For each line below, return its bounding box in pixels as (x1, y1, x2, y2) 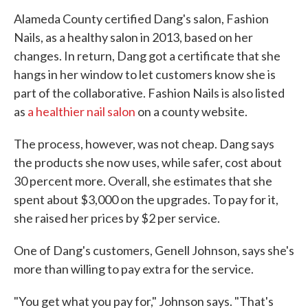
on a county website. (137, 104, 247, 119)
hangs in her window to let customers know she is (14, 67, 276, 82)
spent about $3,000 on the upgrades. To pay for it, (14, 192, 278, 207)
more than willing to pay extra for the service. (14, 261, 254, 276)
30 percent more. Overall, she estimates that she (14, 173, 272, 188)
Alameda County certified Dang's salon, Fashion (14, 11, 269, 26)
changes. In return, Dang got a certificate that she (14, 48, 280, 63)
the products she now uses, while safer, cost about (14, 155, 282, 170)
